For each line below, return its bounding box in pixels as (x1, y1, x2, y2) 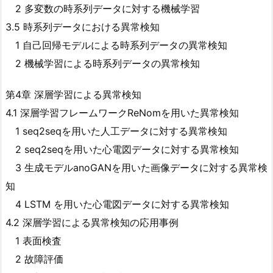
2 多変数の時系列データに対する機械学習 (5, 2, 200, 15)
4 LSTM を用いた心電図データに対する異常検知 (5, 197, 229, 210)
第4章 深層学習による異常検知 (5, 88, 141, 101)
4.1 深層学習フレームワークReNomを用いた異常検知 (5, 106, 239, 119)
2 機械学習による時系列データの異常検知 (5, 57, 200, 69)
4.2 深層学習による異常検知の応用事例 (5, 216, 179, 229)
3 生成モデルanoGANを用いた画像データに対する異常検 (5, 161, 268, 174)
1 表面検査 (5, 234, 62, 247)
